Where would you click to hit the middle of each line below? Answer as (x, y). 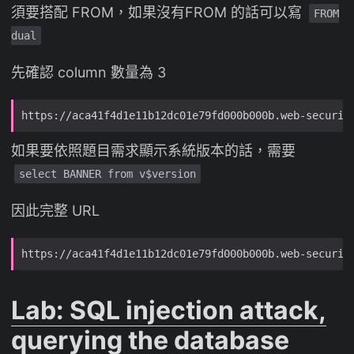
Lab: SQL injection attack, (169, 311)
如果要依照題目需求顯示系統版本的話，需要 (153, 151)
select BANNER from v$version (107, 174)
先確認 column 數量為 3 (88, 73)
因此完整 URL (55, 211)
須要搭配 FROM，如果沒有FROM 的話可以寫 (158, 13)
